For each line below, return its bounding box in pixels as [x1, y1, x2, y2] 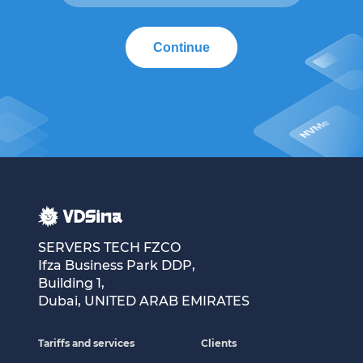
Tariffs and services [37, 336, 135, 349]
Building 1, [37, 275, 105, 291]
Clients [201, 336, 237, 349]
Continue [153, 40, 210, 54]
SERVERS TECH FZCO [37, 239, 181, 255]
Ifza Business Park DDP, [37, 257, 195, 273]
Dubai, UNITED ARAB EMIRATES [37, 293, 250, 309]
